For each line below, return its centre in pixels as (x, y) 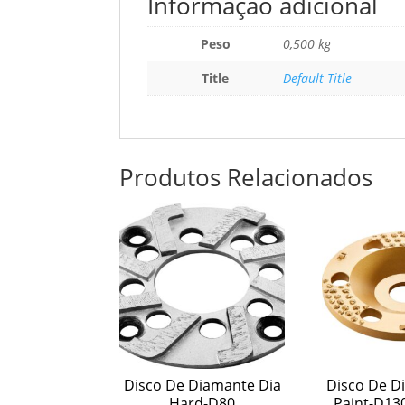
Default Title (317, 79)
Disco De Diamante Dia (202, 386)
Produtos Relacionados (246, 178)
